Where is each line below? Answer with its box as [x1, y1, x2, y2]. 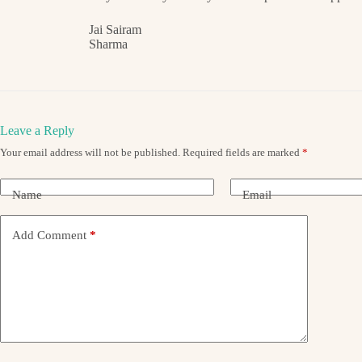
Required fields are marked [183, 146, 302, 159]
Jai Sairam [89, 23, 141, 37]
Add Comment [12, 228, 86, 242]
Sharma [89, 37, 128, 52]
